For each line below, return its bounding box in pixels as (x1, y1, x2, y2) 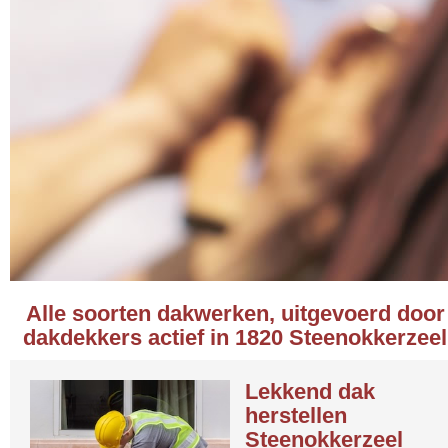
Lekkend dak (245, 379, 375, 404)
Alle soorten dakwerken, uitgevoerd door (26, 301, 445, 326)
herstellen (245, 403, 347, 428)
